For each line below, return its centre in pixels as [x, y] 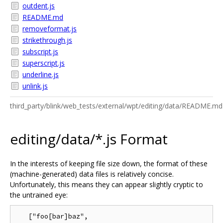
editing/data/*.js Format [89, 139]
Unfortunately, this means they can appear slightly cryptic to [107, 184]
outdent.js [39, 6]
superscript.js [44, 63]
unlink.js [35, 86]
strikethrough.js [47, 40]
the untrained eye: [39, 195]
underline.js [41, 74]
